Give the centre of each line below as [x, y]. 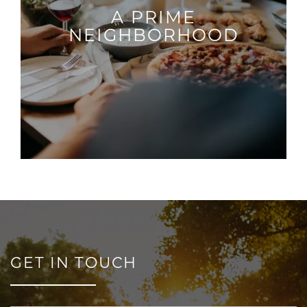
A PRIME [153, 16]
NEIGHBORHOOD [153, 34]
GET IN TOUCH [74, 262]
